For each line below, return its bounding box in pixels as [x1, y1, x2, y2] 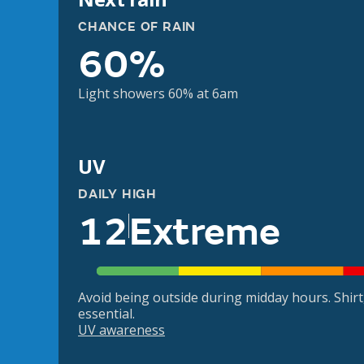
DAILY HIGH [78, 186, 157, 202]
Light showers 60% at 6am [78, 84, 238, 102]
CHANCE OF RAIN [78, 19, 197, 35]
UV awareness [78, 321, 165, 340]
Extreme [129, 208, 280, 257]
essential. [78, 305, 135, 323]
